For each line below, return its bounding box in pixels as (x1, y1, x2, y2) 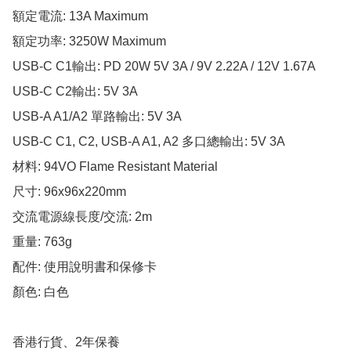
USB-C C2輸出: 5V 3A (13, 85, 138, 99)
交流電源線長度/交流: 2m (13, 210, 152, 224)
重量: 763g (13, 235, 72, 249)
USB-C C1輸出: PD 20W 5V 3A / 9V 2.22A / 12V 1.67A (13, 60, 316, 74)
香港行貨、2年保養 (13, 335, 120, 349)
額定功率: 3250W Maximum (13, 34, 166, 49)
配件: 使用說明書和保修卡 (13, 260, 157, 274)
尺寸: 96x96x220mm (13, 185, 126, 199)
